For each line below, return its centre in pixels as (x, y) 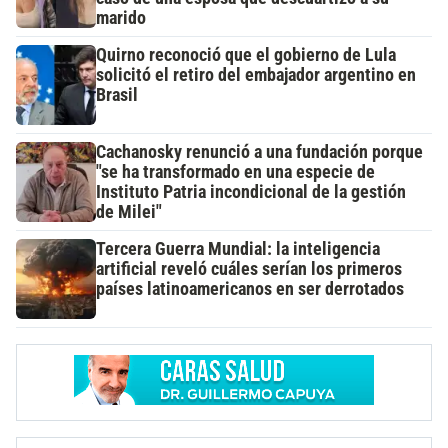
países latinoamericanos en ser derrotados (250, 289)
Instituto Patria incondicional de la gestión (251, 192)
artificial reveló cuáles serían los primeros (249, 269)
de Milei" (129, 212)
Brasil (117, 95)
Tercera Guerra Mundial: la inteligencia (238, 249)
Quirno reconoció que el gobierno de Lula (246, 55)
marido (121, 18)
